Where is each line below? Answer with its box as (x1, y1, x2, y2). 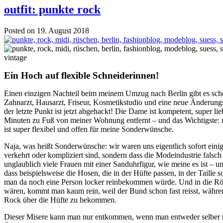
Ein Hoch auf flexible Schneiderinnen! (4, 70, 159, 81)
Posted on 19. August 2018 (4, 26, 89, 35)
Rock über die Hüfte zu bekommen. (4, 195, 116, 204)
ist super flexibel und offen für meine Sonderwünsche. (4, 124, 174, 133)
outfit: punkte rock (4, 2, 101, 16)
